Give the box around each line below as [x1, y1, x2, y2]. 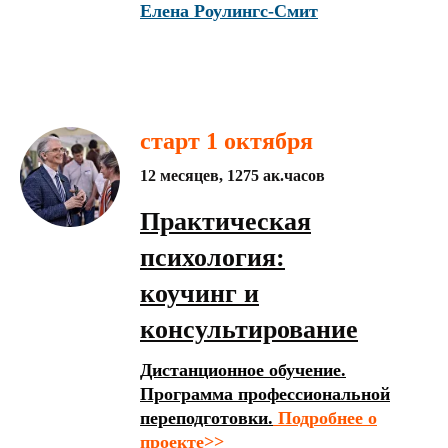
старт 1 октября [140, 128, 313, 154]
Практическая [140, 207, 311, 236]
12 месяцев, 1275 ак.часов [140, 167, 325, 184]
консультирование [140, 315, 358, 344]
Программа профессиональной [140, 384, 390, 404]
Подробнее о [273, 408, 377, 428]
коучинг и [140, 279, 259, 308]
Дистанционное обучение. [140, 360, 346, 380]
